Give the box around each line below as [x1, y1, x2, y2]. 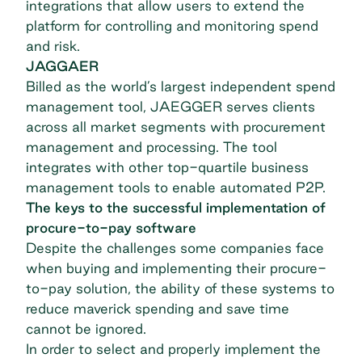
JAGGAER [26, 58, 99, 74]
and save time [194, 301, 289, 317]
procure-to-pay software [26, 220, 196, 236]
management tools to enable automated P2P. [26, 179, 326, 196]
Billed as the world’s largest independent [26, 78, 296, 95]
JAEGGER [150, 99, 222, 115]
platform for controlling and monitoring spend [26, 18, 318, 34]
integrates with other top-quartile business [26, 159, 309, 175]
